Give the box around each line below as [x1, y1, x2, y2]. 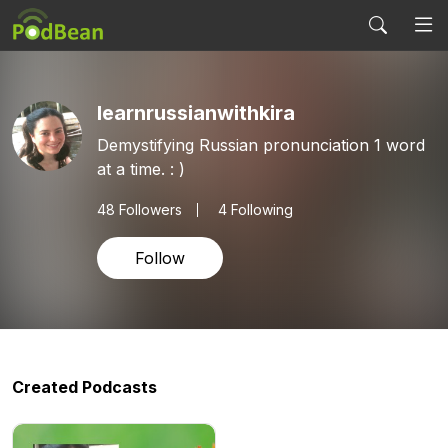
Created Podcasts [12, 377, 157, 397]
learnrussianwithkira [97, 100, 295, 125]
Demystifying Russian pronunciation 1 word [97, 134, 425, 155]
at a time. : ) [170, 158, 185, 179]
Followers [115, 200, 182, 218]
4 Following [218, 200, 293, 218]
